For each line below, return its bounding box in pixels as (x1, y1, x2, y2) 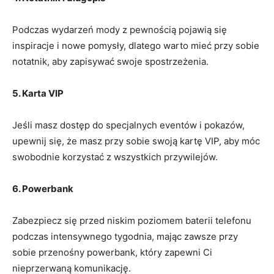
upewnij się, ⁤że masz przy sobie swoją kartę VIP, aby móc (12, 135, 260, 147)
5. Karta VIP (12, 87, 64, 99)
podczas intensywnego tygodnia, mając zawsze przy (12, 230, 238, 242)
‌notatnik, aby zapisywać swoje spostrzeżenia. (12, 55, 209, 67)
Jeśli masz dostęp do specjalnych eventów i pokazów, (12, 119, 245, 131)
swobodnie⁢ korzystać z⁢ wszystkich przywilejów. (12, 150, 218, 163)
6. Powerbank (12, 182, 73, 194)
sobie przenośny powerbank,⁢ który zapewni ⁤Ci (12, 246, 212, 258)
